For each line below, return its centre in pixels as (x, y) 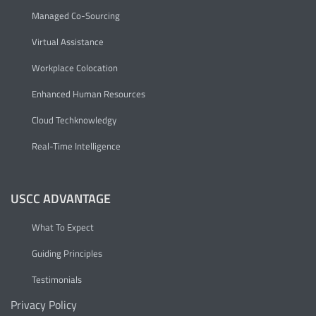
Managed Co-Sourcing (76, 16)
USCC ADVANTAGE (61, 199)
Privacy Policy (44, 305)
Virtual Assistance (68, 42)
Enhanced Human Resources (89, 94)
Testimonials (57, 280)
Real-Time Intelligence (76, 146)
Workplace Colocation (75, 68)
